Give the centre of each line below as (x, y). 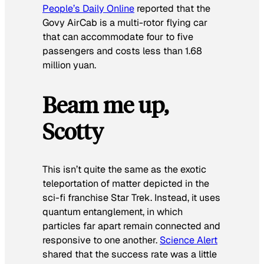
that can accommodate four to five (118, 37)
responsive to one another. (101, 240)
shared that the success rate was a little (130, 254)
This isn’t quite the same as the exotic (124, 169)
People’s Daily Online (88, 9)
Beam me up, (105, 104)
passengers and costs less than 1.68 (122, 51)
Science (178, 240)
